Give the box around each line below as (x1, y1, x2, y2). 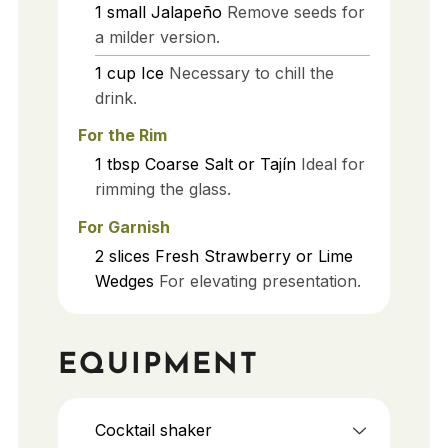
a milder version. (94, 26, 220, 47)
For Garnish (77, 217, 170, 238)
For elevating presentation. (158, 271, 361, 292)
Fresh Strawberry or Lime (154, 246, 353, 267)
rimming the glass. (94, 179, 231, 200)
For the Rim (77, 125, 167, 146)
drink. (94, 87, 137, 108)
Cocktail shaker (94, 419, 212, 440)
